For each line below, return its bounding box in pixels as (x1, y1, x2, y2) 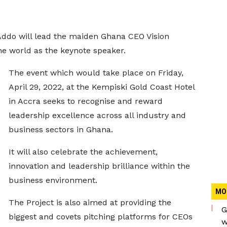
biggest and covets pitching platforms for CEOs (8, 212, 193, 221)
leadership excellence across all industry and (8, 110, 186, 120)
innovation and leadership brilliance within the (8, 161, 190, 171)
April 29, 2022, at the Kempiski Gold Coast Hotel (8, 82, 195, 92)
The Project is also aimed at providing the (8, 198, 171, 207)
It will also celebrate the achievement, (8, 147, 158, 157)
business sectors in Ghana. (8, 125, 113, 134)
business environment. (8, 175, 97, 185)
